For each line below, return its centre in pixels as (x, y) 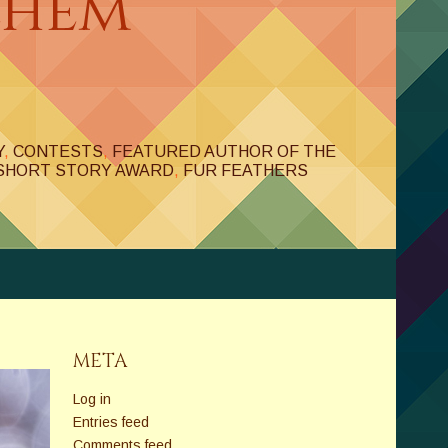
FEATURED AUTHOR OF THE (224, 151)
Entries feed (110, 422)
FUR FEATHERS (245, 170)
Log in (91, 399)
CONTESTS (58, 151)
